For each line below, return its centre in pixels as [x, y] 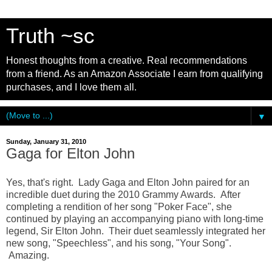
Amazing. [28, 255]
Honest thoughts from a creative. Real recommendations [127, 60]
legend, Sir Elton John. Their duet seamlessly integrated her [136, 231]
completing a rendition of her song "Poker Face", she [119, 206]
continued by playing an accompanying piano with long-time [135, 219]
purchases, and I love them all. [71, 87]
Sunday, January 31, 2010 [46, 141]
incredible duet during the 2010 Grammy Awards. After [123, 194]
